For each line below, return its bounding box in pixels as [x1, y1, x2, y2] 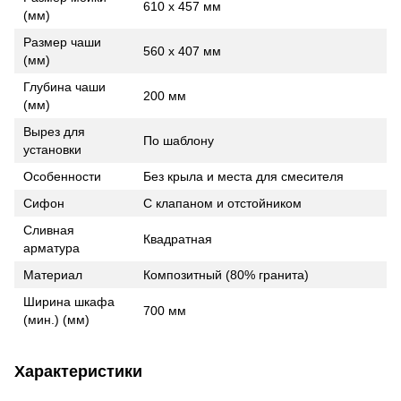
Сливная [23, 222, 74, 237]
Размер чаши [23, 34, 101, 49]
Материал [23, 267, 82, 282]
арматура [23, 240, 80, 255]
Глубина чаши [23, 79, 106, 94]
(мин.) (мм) [23, 311, 90, 327]
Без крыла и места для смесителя [143, 168, 344, 183]
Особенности [23, 168, 101, 183]
